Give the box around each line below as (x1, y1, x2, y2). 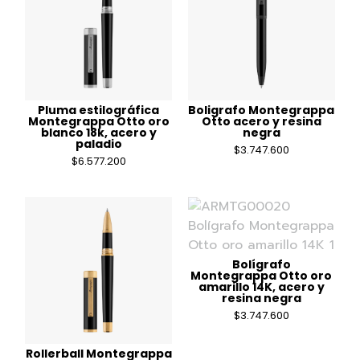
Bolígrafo (231, 256, 291, 273)
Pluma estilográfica (38, 102, 160, 119)
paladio (75, 136, 122, 153)
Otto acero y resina (201, 113, 321, 130)
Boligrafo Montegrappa (188, 102, 335, 119)
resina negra (221, 290, 301, 307)
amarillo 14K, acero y (198, 279, 325, 296)
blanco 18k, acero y (40, 125, 157, 141)
